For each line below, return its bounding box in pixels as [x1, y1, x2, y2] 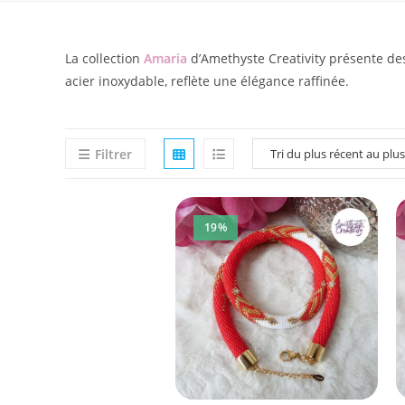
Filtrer [95, 145, 132, 163]
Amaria [144, 49, 191, 67]
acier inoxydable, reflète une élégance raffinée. [65, 71, 349, 89]
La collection [65, 49, 144, 67]
